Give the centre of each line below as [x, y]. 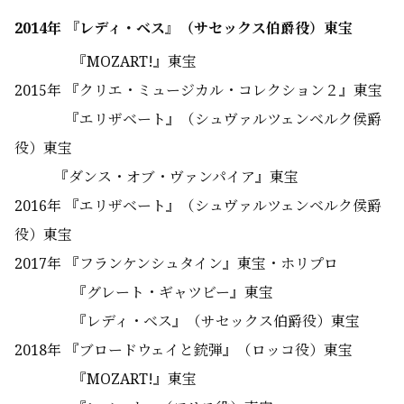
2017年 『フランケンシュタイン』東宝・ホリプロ [176, 264]
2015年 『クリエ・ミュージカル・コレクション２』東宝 [198, 91]
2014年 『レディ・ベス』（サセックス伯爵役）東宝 [191, 28]
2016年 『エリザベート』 [97, 206]
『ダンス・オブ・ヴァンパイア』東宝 [156, 177]
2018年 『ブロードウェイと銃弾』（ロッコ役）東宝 [184, 350]
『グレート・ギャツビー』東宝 [144, 293]
